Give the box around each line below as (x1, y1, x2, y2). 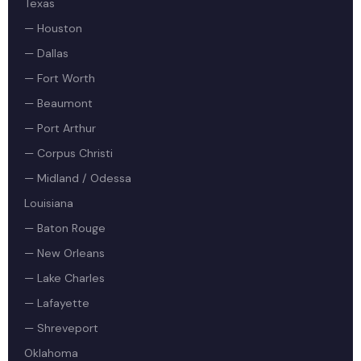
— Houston (24, 21, 82, 35)
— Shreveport (24, 321, 98, 335)
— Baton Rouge (24, 221, 106, 235)
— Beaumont (24, 96, 93, 110)
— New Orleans (24, 246, 105, 260)
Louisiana (24, 196, 73, 210)
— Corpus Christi (24, 146, 113, 160)
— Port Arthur (24, 121, 96, 135)
